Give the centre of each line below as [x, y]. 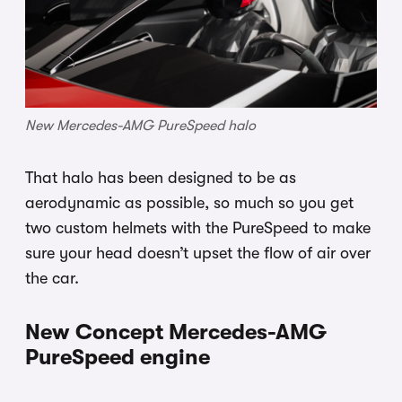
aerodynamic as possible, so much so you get [189, 202]
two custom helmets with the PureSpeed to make [198, 227]
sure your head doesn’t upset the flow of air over [198, 253]
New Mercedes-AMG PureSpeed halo [140, 125]
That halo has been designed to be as [161, 177]
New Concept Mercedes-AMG [176, 332]
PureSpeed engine [118, 357]
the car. [52, 278]
